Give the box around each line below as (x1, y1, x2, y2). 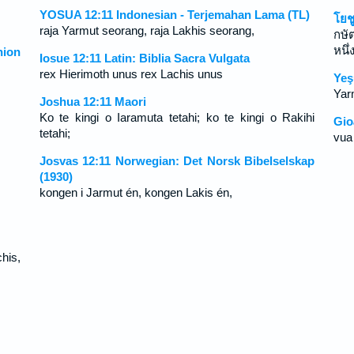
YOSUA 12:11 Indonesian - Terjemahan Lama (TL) (39, 8, 310, 21)
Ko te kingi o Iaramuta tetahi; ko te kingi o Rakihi (39, 111, 315, 124)
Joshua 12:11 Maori (39, 95, 146, 108)
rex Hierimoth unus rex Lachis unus (39, 67, 223, 81)
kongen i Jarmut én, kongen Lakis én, (39, 186, 232, 199)
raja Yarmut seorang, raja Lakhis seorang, (39, 24, 254, 37)
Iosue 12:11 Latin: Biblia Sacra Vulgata (39, 51, 250, 65)
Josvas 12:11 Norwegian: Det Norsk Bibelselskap (39, 154, 315, 168)
